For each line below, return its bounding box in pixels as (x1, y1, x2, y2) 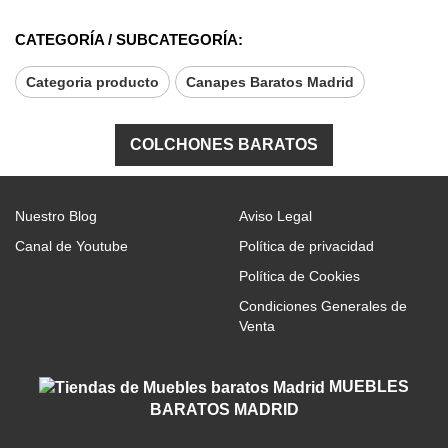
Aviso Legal (239, 207, 312, 224)
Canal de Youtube (15, 237, 128, 254)
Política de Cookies (239, 267, 360, 284)
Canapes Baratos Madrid (186, 73, 354, 90)
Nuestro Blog (15, 207, 97, 224)
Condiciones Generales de (239, 297, 407, 314)
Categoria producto (26, 73, 159, 90)
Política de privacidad (239, 237, 374, 254)
